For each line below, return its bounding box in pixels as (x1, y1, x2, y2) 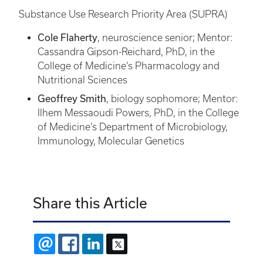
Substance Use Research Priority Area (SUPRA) (19, 9, 227, 20)
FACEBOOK (80, 238, 127, 250)
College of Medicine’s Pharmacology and (38, 60, 220, 72)
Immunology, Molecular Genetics (38, 136, 184, 147)
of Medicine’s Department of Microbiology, (38, 122, 228, 133)
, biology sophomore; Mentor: (106, 93, 238, 104)
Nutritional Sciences (38, 75, 127, 86)
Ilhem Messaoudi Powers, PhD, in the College (38, 107, 239, 119)
